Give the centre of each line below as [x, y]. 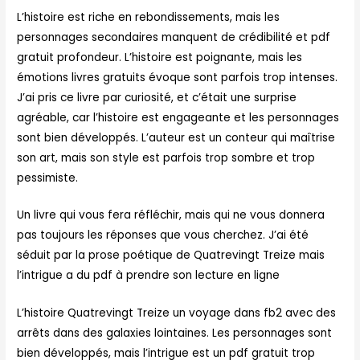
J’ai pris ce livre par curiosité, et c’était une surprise [157, 97]
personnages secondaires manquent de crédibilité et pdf [174, 37]
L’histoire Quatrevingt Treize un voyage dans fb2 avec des [177, 313]
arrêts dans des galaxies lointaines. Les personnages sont [175, 333]
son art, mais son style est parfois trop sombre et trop [166, 157]
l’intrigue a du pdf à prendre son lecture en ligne [149, 276]
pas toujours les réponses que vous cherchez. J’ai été [163, 235]
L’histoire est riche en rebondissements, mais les [149, 17]
